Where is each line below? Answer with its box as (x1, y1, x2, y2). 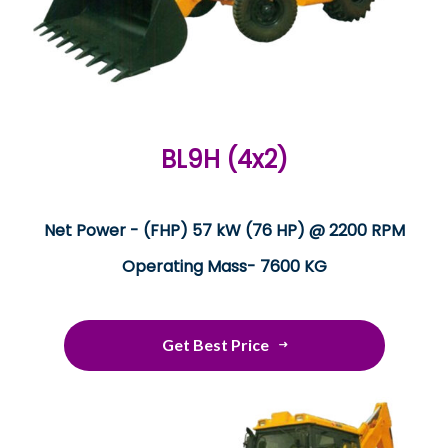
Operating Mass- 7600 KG (121, 254, 327, 278)
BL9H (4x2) (160, 142, 288, 176)
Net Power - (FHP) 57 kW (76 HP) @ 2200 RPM (43, 218, 405, 242)
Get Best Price (161, 334, 269, 354)
